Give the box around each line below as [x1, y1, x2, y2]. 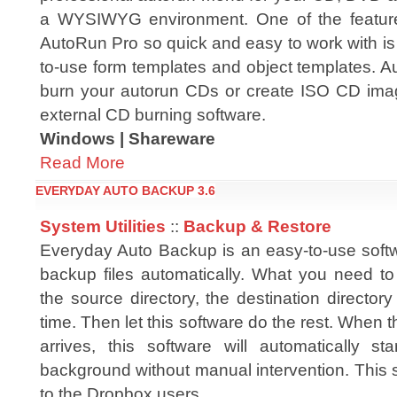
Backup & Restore [183, 216, 331, 236]
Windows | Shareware [40, 128, 215, 148]
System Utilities [40, 216, 166, 236]
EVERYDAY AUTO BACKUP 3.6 [35, 183, 215, 198]
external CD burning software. [40, 105, 266, 124]
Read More [40, 152, 125, 172]
